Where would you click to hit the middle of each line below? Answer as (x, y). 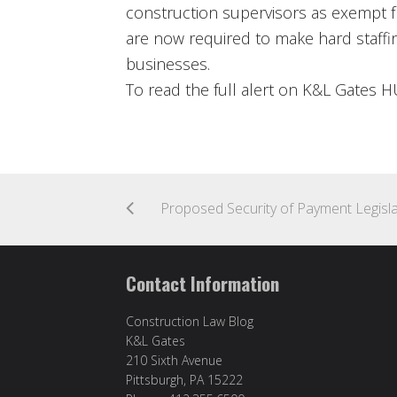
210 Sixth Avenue (174, 360)
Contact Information (202, 283)
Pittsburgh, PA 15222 (184, 379)
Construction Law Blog (190, 321)
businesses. (168, 63)
